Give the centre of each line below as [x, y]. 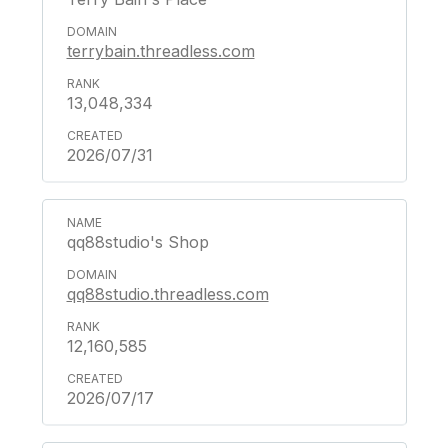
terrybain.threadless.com [160, 51]
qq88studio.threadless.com [167, 294]
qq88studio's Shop [137, 242]
